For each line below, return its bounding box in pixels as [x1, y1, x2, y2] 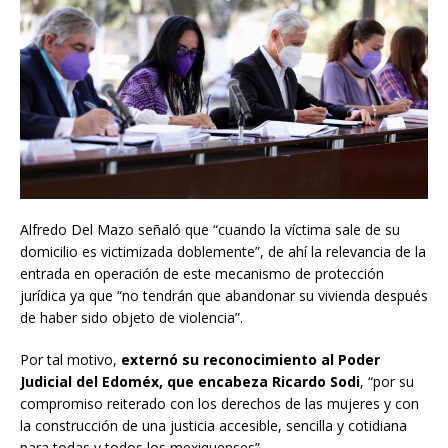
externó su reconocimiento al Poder [121, 350, 380, 370]
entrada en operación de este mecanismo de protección [20, 264, 384, 284]
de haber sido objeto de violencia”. [20, 308, 243, 328]
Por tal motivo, [20, 350, 121, 370]
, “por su [360, 372, 414, 392]
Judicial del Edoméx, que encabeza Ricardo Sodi [20, 372, 360, 392]
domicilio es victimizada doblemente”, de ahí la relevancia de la [20, 242, 426, 262]
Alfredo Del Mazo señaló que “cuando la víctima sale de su [20, 220, 400, 240]
